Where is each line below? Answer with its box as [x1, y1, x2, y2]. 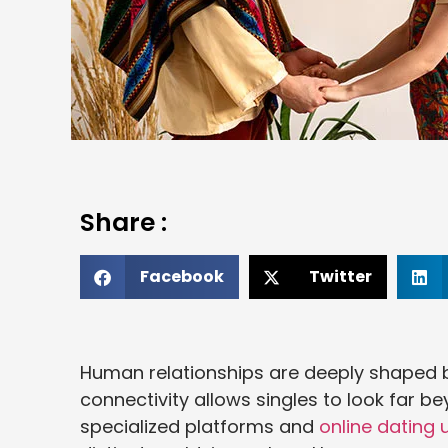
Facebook [140, 265, 224, 289]
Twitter [309, 265, 372, 289]
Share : [80, 205, 167, 241]
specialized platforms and [80, 414, 314, 440]
